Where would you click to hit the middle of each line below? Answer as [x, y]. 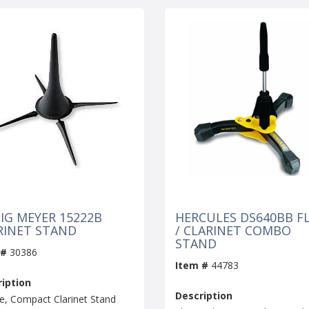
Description [204, 296]
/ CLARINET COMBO [233, 231]
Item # [192, 266]
